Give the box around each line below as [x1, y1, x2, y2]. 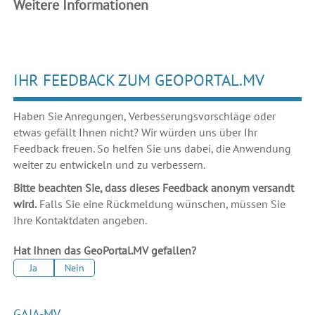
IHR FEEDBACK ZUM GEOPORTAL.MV [13, 70, 264, 91]
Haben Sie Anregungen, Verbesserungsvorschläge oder [13, 109, 276, 124]
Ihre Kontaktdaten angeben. [13, 213, 147, 228]
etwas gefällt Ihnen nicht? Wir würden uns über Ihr [13, 125, 257, 140]
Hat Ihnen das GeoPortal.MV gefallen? [13, 243, 196, 258]
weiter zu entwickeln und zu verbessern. [13, 157, 205, 172]
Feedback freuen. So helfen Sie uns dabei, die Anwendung [13, 141, 291, 156]
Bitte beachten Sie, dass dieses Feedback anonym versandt [13, 181, 294, 195]
